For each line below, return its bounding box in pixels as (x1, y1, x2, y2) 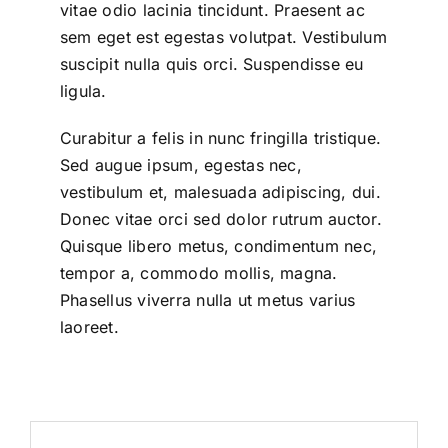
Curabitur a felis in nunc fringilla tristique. (59, 128, 382, 149)
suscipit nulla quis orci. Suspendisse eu (59, 54, 364, 75)
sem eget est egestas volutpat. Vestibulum (59, 27, 387, 48)
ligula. (59, 81, 107, 102)
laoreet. (59, 317, 119, 338)
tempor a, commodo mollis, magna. (59, 263, 338, 284)
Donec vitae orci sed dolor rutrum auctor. (59, 209, 382, 230)
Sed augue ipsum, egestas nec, (59, 155, 302, 176)
